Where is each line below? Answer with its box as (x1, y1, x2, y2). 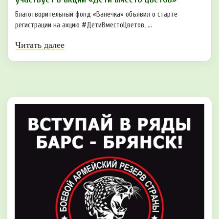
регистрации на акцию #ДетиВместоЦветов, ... (15, 21, 152, 30)
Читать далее (15, 40, 65, 50)
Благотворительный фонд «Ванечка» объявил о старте (15, 10, 177, 19)
